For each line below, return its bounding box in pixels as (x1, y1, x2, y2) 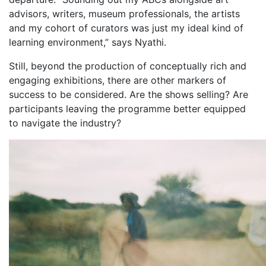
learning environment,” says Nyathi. (9, 36, 166, 49)
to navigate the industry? (9, 117, 121, 129)
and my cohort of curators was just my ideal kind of (9, 22, 243, 34)
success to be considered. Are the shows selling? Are (9, 88, 248, 101)
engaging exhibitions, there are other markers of (9, 74, 226, 87)
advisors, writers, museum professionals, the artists (9, 8, 240, 20)
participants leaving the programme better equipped (9, 103, 246, 115)
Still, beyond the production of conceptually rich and (9, 60, 246, 72)
